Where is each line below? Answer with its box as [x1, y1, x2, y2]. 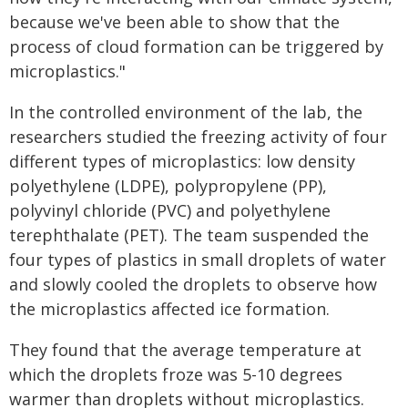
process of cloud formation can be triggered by [9, 36, 383, 57]
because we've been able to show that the [9, 11, 340, 33]
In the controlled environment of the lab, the [9, 101, 362, 123]
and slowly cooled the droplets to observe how [9, 273, 377, 295]
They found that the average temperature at [9, 339, 362, 361]
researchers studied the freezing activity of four [9, 126, 387, 148]
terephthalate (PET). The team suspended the [9, 224, 369, 246]
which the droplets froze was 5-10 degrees [9, 363, 342, 385]
